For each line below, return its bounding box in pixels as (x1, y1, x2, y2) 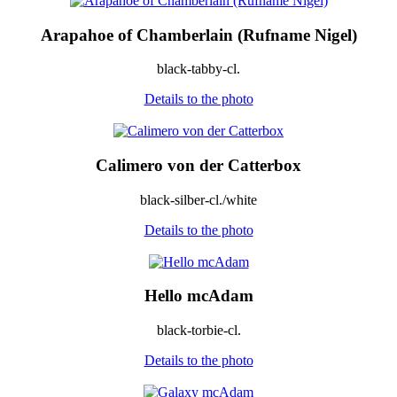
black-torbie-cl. (156, 323, 241, 339)
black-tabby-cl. (157, 61, 240, 77)
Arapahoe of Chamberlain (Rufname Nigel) (40, 25, 357, 44)
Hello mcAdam (144, 286, 253, 306)
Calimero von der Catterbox (96, 155, 301, 175)
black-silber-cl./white (140, 191, 257, 207)
